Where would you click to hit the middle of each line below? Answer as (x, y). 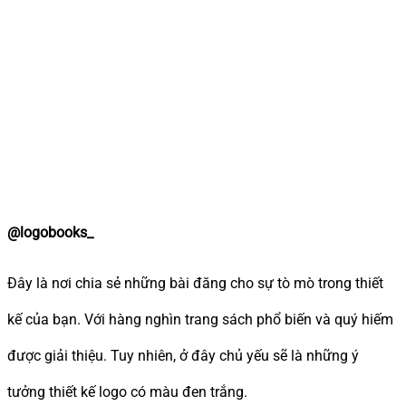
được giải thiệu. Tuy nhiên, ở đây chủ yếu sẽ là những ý (183, 355)
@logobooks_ (50, 232)
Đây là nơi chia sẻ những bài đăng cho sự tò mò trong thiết (195, 283)
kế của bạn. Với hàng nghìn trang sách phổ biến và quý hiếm (200, 319)
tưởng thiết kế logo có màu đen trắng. (127, 391)
